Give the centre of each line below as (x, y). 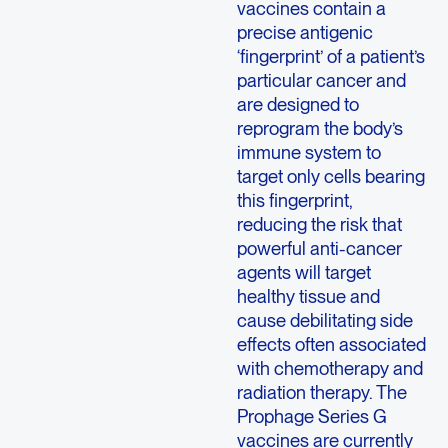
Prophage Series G (311, 416)
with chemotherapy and (329, 368)
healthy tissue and (308, 296)
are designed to (297, 104)
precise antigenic (304, 32)
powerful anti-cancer (319, 248)
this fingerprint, (294, 200)
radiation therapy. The (321, 392)
